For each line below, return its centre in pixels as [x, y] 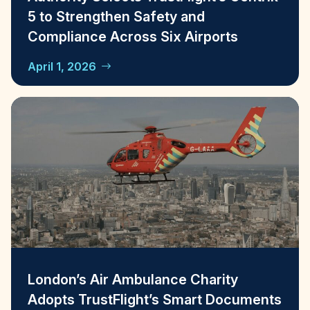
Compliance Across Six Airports [133, 37]
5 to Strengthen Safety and [116, 17]
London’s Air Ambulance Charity [133, 279]
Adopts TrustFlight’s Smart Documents [155, 299]
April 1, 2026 [62, 67]
